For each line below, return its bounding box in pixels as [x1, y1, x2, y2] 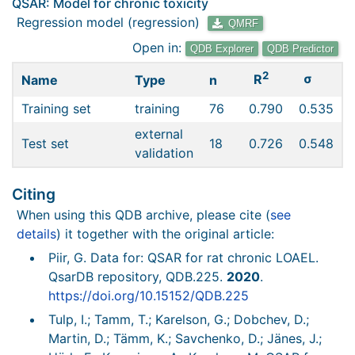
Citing [12, 185, 55, 204]
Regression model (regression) [17, 14, 204, 30]
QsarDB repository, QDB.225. [48, 269, 227, 284]
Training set [21, 101, 91, 116]
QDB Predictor [267, 43, 334, 55]
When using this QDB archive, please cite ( [17, 207, 270, 223]
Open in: [132, 40, 181, 55]
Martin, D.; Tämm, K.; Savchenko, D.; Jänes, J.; [48, 330, 322, 346]
